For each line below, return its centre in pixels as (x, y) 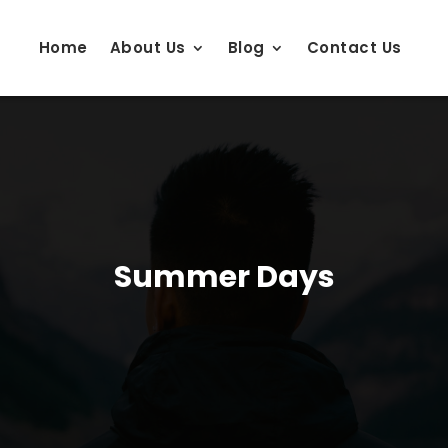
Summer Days (224, 276)
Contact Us (354, 47)
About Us (147, 47)
